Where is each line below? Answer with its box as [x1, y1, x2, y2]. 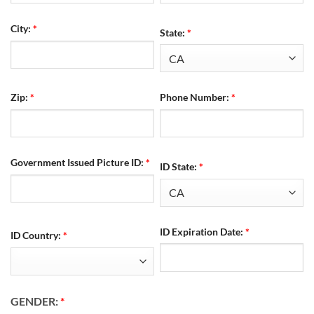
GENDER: [11, 294, 60, 308]
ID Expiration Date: [160, 225, 246, 238]
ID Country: [11, 229, 63, 242]
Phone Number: [160, 91, 232, 104]
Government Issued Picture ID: [11, 156, 146, 169]
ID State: [160, 160, 200, 172]
